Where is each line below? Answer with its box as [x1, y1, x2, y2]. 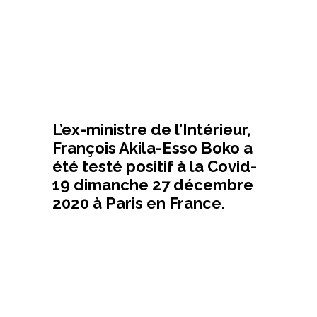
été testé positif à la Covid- [52, 156, 257, 175]
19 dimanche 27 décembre [52, 175, 253, 194]
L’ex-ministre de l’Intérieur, [52, 120, 250, 139]
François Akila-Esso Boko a [52, 138, 253, 157]
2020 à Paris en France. [52, 193, 225, 212]
